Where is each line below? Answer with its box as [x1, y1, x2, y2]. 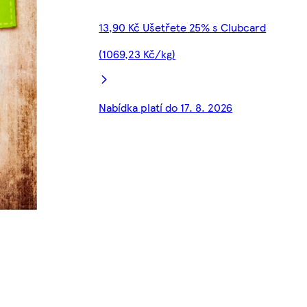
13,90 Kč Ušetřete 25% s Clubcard [99, 19, 267, 36]
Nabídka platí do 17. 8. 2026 [99, 99, 233, 116]
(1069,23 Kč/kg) [99, 46, 176, 62]
